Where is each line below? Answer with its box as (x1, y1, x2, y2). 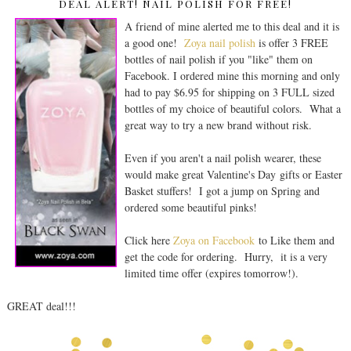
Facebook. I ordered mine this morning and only (124, 68, 340, 84)
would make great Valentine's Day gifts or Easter (124, 167, 342, 183)
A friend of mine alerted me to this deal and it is (124, 19, 339, 34)
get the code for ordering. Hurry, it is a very (124, 249, 327, 265)
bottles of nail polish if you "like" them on (124, 52, 313, 67)
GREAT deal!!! (6, 299, 76, 314)
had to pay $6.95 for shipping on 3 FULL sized (124, 85, 335, 100)
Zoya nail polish (183, 35, 255, 51)
